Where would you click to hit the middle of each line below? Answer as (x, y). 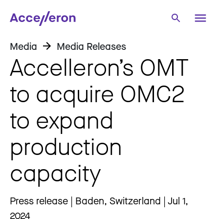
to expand (62, 120)
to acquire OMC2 (98, 93)
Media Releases (91, 46)
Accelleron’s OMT (99, 67)
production (66, 146)
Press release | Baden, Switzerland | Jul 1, (99, 201)
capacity (55, 172)
